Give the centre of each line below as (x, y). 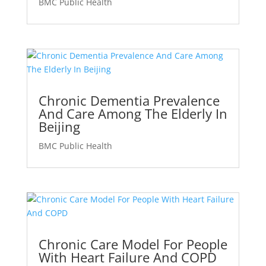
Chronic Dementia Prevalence (129, 100)
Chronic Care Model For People (133, 244)
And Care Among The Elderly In (133, 113)
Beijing (59, 126)
